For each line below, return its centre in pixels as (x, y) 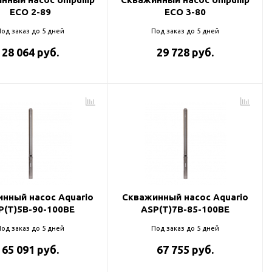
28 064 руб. (30, 52)
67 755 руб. (185, 250)
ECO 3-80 (185, 12)
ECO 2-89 (30, 12)
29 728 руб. (185, 52)
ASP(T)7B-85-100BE (185, 209)
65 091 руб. (30, 250)
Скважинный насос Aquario (185, 197)
